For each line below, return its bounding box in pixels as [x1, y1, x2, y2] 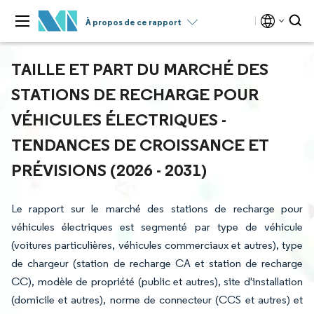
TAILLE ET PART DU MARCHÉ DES [11, 58, 268, 79]
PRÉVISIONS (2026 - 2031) [11, 159, 207, 180]
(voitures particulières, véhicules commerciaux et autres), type [11, 238, 303, 252]
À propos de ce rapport [86, 17, 182, 27]
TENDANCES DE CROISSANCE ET [11, 134, 268, 155]
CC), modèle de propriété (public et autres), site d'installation [11, 275, 303, 288]
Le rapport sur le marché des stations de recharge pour [11, 202, 303, 215]
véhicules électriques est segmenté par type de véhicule [11, 220, 303, 233]
